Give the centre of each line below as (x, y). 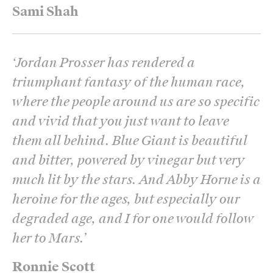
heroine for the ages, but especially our (126, 199)
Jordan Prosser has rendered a (105, 62)
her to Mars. (48, 238)
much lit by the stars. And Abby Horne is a (136, 179)
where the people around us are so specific (136, 101)
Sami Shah (45, 11)
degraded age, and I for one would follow (133, 218)
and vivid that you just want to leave (121, 121)
